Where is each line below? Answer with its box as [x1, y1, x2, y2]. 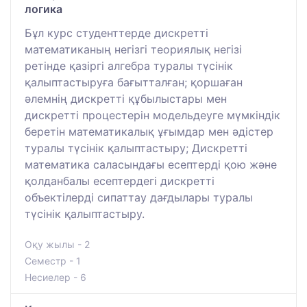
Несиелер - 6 [25, 271, 86, 283]
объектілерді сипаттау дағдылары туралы [25, 190, 253, 204]
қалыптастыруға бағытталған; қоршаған [25, 75, 243, 89]
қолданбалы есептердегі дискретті [25, 173, 214, 188]
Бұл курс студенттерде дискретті [25, 25, 208, 40]
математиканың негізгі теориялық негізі [25, 42, 242, 56]
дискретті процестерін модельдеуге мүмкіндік [25, 108, 280, 122]
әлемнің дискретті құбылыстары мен [25, 91, 227, 106]
